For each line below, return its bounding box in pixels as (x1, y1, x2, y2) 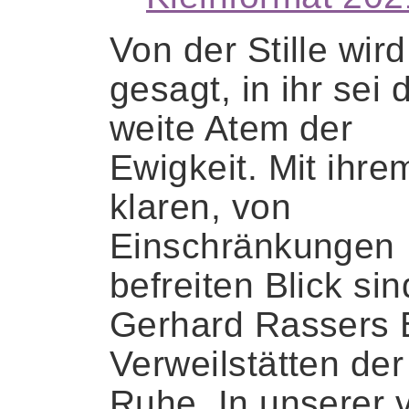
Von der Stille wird (110, 29, 406, 69)
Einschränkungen (110, 225, 395, 266)
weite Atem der (110, 108, 353, 148)
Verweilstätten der (110, 343, 404, 383)
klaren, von (110, 186, 292, 226)
